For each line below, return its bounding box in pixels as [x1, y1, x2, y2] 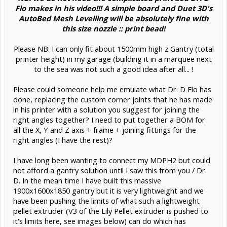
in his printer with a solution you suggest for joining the [13, 104, 200, 115]
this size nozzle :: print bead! [62, 23, 165, 33]
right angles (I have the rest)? [13, 134, 112, 145]
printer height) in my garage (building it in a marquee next [15, 53, 212, 64]
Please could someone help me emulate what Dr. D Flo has [13, 84, 211, 94]
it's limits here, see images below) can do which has [13, 215, 186, 226]
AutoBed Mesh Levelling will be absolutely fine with [18, 13, 209, 23]
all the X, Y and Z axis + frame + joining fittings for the [13, 124, 196, 135]
